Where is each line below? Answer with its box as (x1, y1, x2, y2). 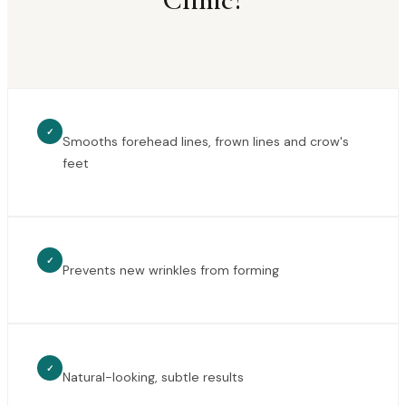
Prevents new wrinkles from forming (63, 261, 279, 278)
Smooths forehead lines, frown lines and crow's (63, 132, 349, 150)
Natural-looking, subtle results (63, 369, 244, 386)
